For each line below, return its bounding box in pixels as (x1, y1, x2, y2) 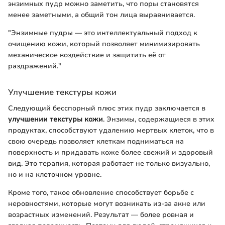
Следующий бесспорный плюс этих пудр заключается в (8, 103, 205, 113)
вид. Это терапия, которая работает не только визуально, (8, 158, 210, 168)
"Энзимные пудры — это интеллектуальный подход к (8, 28, 197, 38)
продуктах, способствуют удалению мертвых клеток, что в (8, 125, 214, 135)
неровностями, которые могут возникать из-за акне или (8, 198, 205, 208)
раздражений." (8, 61, 61, 71)
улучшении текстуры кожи (8, 114, 103, 124)
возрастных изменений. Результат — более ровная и (8, 209, 194, 219)
